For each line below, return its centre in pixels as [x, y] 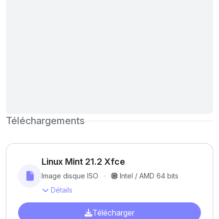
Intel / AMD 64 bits [149, 176]
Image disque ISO [70, 176]
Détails [62, 190]
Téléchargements [45, 121]
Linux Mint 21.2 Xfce [83, 162]
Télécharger [113, 212]
